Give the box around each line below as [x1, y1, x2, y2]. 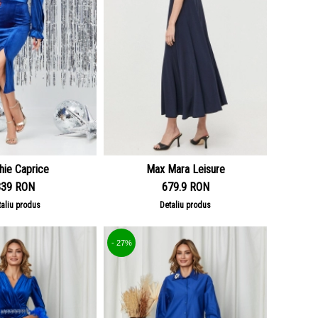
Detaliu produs [159, 200, 211, 210]
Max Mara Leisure [146, 163, 225, 176]
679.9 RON [161, 180, 209, 194]
